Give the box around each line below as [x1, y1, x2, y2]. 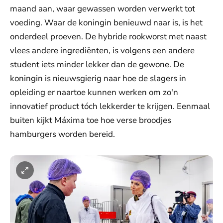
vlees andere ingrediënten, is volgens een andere [10, 45, 195, 57]
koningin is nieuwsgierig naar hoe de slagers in [10, 73, 186, 85]
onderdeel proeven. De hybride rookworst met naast [10, 31, 207, 43]
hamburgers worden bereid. [10, 128, 115, 140]
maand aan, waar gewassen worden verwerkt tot [10, 3, 195, 15]
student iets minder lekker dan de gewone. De [10, 59, 184, 71]
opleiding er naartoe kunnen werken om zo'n [10, 87, 178, 99]
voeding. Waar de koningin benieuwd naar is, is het [10, 17, 203, 29]
